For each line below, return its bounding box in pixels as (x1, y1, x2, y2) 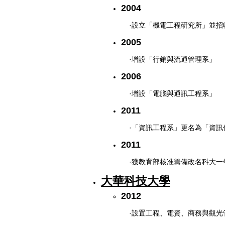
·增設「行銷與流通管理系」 (129, 55, 216, 63)
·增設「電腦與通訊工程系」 (129, 89, 216, 97)
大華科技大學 (101, 174, 170, 187)
